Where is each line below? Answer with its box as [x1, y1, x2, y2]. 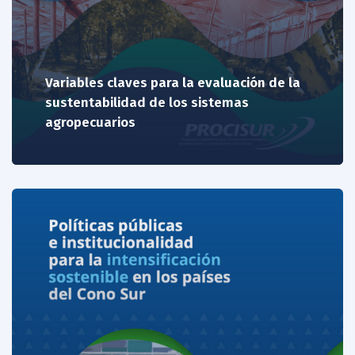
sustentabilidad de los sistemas [44, 94, 249, 111]
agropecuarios [44, 113, 136, 131]
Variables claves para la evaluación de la [44, 74, 300, 91]
